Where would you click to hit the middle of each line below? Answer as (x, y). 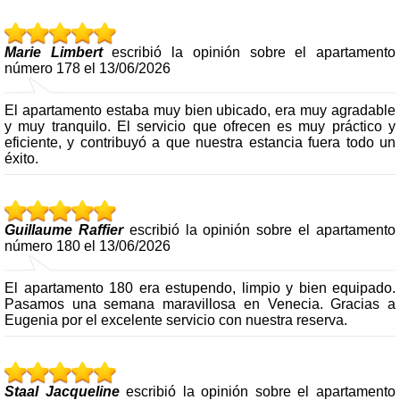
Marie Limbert (54, 52)
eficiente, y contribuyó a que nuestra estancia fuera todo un (200, 142)
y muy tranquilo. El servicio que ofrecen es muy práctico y (200, 126)
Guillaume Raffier (67, 229)
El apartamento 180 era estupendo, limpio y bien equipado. (200, 288)
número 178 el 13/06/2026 (87, 68)
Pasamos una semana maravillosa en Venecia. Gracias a (200, 304)
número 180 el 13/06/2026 (87, 246)
